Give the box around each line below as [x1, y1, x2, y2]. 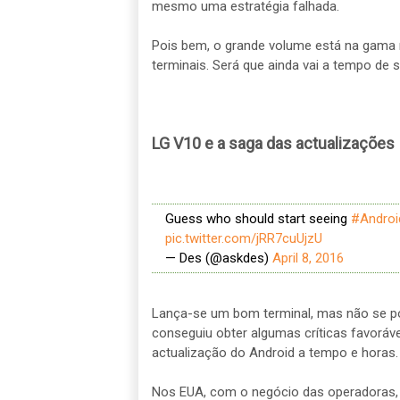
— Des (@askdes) [164, 250, 272, 267]
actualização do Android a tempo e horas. [151, 344, 398, 361]
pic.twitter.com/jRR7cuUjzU [164, 230, 322, 247]
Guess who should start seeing [164, 211, 351, 228]
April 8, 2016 [271, 250, 344, 267]
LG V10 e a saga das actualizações [151, 134, 395, 153]
